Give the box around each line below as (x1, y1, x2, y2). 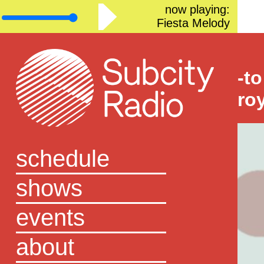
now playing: (164, 3, 230, 16)
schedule (15, 144, 110, 172)
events (15, 203, 85, 231)
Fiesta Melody (156, 16, 230, 30)
